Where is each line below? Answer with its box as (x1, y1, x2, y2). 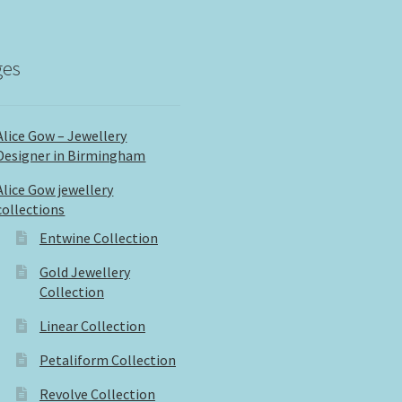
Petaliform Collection (39, 351, 176, 370)
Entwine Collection (39, 229, 158, 248)
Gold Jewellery (39, 263, 130, 282)
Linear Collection (39, 317, 145, 336)
